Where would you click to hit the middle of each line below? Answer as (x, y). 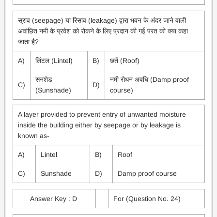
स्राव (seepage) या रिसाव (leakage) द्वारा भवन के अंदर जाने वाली (102, 20)
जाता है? (28, 42)
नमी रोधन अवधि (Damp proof (149, 79)
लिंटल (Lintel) (54, 61)
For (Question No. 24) (147, 199)
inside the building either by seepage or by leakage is (99, 125)
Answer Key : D (53, 199)
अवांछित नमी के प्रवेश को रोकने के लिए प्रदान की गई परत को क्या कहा (103, 31)
